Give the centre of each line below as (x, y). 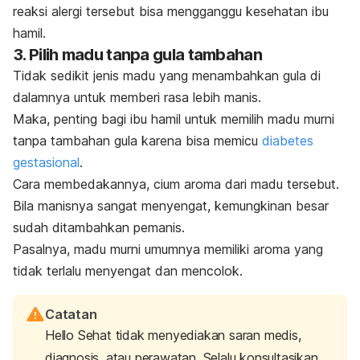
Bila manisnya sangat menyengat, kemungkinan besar (171, 206)
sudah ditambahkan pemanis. (99, 228)
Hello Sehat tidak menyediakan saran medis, (173, 335)
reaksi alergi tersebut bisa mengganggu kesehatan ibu (171, 12)
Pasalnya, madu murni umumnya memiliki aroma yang (168, 250)
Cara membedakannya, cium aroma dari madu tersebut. (176, 184)
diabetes (288, 141)
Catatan (71, 315)
